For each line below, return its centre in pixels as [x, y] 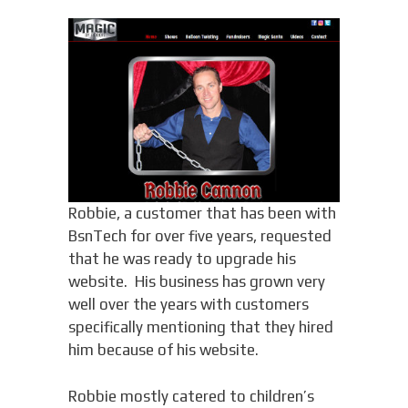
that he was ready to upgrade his [182, 259]
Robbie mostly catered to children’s [191, 396]
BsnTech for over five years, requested [199, 236]
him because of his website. [163, 350]
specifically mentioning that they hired [200, 327]
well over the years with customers [188, 305]
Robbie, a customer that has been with [202, 214]
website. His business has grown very [196, 282]
